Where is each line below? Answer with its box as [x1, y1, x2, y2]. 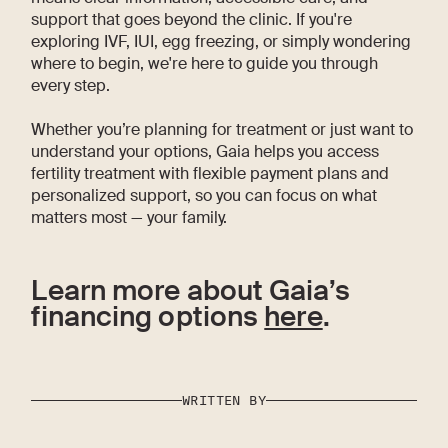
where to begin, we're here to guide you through [31, 52, 379, 74]
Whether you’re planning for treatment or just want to [31, 118, 414, 140]
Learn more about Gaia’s [31, 273, 350, 310]
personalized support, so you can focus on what [31, 184, 378, 206]
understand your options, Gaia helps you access [31, 140, 380, 162]
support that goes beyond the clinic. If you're [31, 8, 353, 30]
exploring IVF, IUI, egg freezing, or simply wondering [31, 30, 412, 52]
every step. [31, 74, 111, 96]
